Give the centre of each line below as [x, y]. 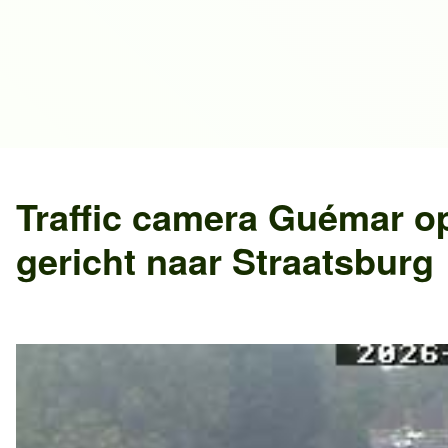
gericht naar [124, 259]
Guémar [336, 215]
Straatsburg [333, 259]
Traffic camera [142, 215]
